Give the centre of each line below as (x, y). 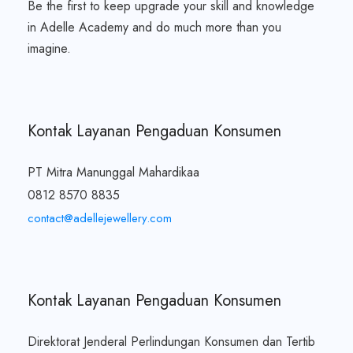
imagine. (49, 48)
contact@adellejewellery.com (100, 218)
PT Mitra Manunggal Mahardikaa (113, 172)
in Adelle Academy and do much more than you (154, 27)
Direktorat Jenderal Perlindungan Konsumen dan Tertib (171, 341)
